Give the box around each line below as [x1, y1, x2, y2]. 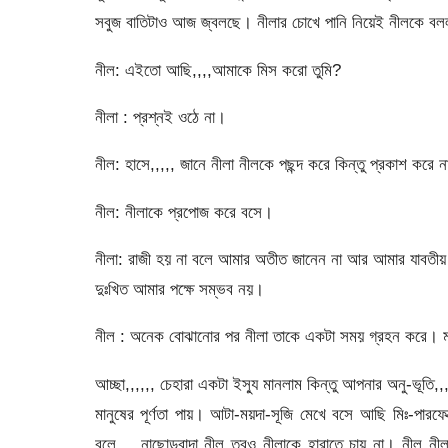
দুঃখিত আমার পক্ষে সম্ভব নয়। [94, 278, 264, 299]
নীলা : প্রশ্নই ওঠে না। [94, 106, 226, 127]
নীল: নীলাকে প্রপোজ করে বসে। [94, 201, 273, 222]
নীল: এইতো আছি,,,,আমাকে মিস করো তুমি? [94, 59, 341, 80]
